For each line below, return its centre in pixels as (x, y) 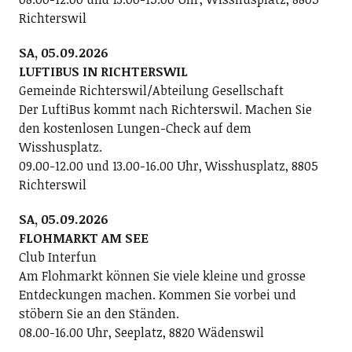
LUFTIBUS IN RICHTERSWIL (103, 71)
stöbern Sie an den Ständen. (99, 313)
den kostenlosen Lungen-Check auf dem (135, 128)
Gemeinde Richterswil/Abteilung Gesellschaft (151, 90)
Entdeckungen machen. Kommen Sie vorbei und (157, 294)
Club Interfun (57, 257)
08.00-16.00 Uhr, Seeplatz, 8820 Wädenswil (141, 332)
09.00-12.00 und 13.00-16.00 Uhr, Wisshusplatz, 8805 (168, 165)
